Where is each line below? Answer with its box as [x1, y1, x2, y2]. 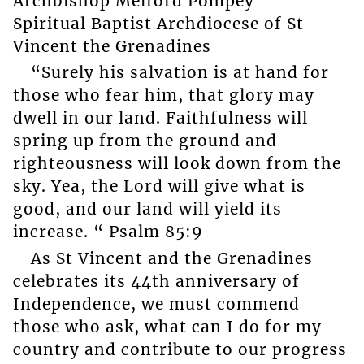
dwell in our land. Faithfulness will [12, 108, 308, 128]
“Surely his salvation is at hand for [30, 63, 329, 83]
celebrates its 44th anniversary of [12, 271, 300, 291]
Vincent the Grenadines [12, 36, 211, 56]
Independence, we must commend [12, 293, 300, 314]
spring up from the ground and [12, 131, 277, 151]
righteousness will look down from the [12, 154, 341, 174]
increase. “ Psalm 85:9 [12, 222, 203, 242]
